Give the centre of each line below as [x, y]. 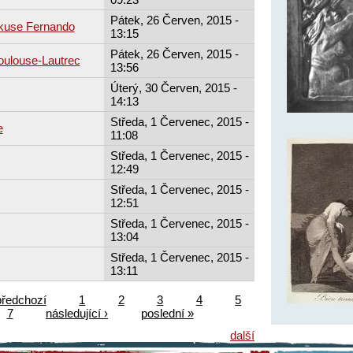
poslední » [167, 313]
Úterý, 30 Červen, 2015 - [173, 87]
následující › [77, 313]
